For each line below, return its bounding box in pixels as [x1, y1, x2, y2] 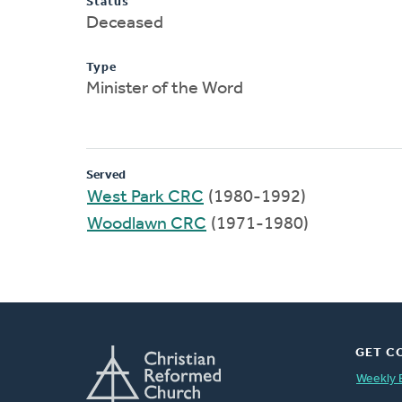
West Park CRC [87, 188, 204, 206]
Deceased [86, 13, 163, 32]
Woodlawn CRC [87, 214, 206, 233]
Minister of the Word [86, 79, 243, 98]
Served [86, 168, 126, 182]
